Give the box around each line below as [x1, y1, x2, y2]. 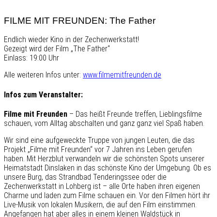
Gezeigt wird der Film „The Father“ [4, 44, 110, 54]
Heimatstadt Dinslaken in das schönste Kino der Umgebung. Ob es [4, 163, 211, 172]
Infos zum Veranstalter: [4, 90, 83, 99]
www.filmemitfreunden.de [83, 70, 161, 80]
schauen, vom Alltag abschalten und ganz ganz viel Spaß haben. [4, 118, 204, 128]
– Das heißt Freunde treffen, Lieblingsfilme [67, 109, 202, 119]
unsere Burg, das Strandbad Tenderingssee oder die [4, 172, 167, 182]
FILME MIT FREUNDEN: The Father [4, 15, 155, 26]
